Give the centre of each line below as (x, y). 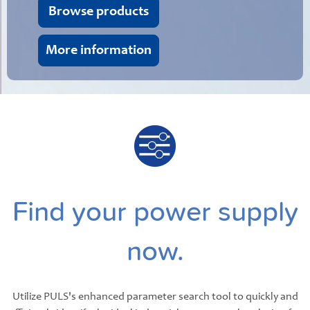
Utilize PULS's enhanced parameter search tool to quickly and (155, 297)
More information (99, 51)
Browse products (99, 12)
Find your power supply (155, 212)
